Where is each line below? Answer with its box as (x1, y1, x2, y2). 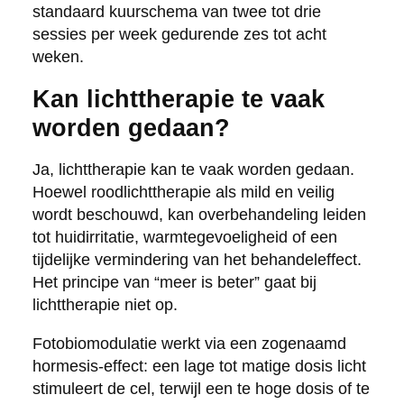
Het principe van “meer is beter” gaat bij (32, 272, 317, 291)
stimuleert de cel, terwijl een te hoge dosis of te (32, 379, 370, 398)
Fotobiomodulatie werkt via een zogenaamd (32, 334, 346, 353)
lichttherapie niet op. (32, 295, 178, 314)
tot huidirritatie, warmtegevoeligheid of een (32, 227, 337, 246)
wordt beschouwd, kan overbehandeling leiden (32, 205, 366, 224)
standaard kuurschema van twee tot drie (32, 2, 321, 21)
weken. (32, 47, 84, 66)
